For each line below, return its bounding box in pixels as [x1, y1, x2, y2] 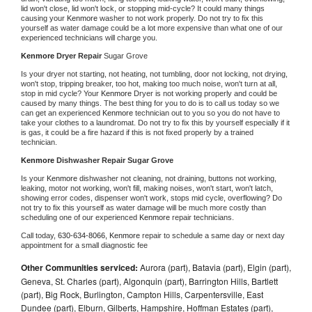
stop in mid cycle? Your [21, 88, 101, 97]
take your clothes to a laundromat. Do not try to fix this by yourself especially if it [21, 118, 290, 127]
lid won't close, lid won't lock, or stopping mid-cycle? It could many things [21, 3, 265, 13]
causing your [21, 13, 67, 22]
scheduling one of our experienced [21, 212, 139, 221]
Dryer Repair [56, 51, 104, 60]
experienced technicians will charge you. [21, 33, 157, 42]
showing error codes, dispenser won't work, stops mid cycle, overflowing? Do [21, 193, 282, 202]
